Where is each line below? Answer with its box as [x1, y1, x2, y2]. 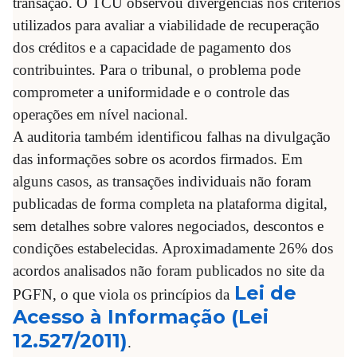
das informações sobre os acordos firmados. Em [13, 151, 303, 167]
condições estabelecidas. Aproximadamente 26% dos [13, 240, 333, 257]
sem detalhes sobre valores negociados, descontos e [13, 218, 324, 234]
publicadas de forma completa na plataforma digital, [13, 195, 328, 212]
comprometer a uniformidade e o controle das [13, 84, 289, 100]
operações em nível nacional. [13, 106, 188, 123]
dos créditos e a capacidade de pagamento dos [13, 39, 291, 56]
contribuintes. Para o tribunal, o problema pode [13, 61, 300, 78]
